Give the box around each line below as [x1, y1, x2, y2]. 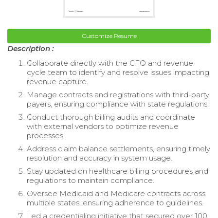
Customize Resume [81, 32, 137, 39]
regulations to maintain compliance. [27, 175, 154, 185]
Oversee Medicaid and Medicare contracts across [27, 188, 205, 198]
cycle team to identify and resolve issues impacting [27, 67, 209, 77]
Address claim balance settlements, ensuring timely [27, 144, 210, 153]
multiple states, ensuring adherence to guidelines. [27, 198, 203, 207]
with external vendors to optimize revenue [27, 121, 179, 131]
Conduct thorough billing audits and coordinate [27, 112, 195, 122]
